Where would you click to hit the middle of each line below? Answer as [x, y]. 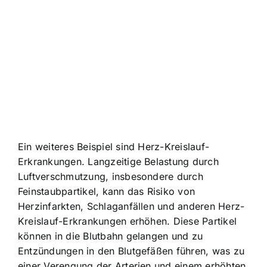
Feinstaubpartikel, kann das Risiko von [107, 192]
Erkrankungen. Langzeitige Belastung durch [118, 162]
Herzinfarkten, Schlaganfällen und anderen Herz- [131, 207]
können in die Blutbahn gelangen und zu [111, 236]
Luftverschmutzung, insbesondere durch [111, 177]
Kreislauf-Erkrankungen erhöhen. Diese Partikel [128, 221]
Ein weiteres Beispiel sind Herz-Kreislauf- [114, 147]
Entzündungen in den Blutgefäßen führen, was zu [131, 251]
